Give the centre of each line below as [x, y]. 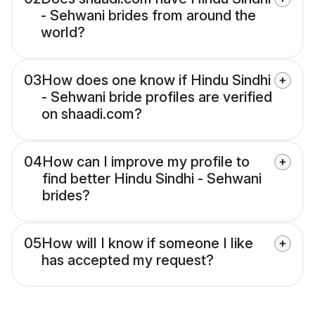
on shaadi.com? [92, 114]
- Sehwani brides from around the [148, 16]
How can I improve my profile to [146, 162]
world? [63, 33]
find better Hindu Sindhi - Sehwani [152, 179]
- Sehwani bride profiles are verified [157, 97]
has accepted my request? [128, 261]
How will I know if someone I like [147, 244]
